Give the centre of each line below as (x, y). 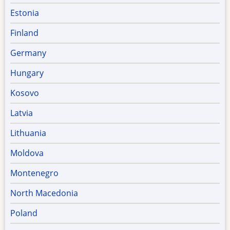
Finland (24, 33)
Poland (24, 213)
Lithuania (28, 133)
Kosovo (25, 93)
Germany (28, 53)
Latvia (22, 113)
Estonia (25, 13)
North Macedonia (44, 193)
